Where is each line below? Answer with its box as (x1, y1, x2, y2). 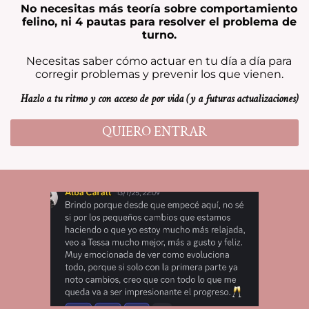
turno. (141, 28, 177, 42)
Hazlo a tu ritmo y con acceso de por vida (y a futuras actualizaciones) (20, 92, 298, 107)
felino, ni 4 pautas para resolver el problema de (21, 15, 297, 29)
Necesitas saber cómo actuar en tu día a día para (26, 54, 292, 68)
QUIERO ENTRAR (102, 123, 207, 141)
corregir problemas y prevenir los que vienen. (34, 68, 283, 81)
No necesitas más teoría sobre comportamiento (21, 2, 297, 16)
